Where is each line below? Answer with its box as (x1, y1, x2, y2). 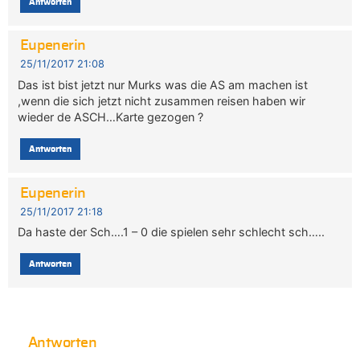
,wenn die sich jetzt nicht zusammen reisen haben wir (18, 93, 306, 108)
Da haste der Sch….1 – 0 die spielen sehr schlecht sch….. (18, 224, 325, 239)
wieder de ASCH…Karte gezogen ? (18, 109, 204, 124)
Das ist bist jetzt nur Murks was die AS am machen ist (18, 77, 309, 92)
